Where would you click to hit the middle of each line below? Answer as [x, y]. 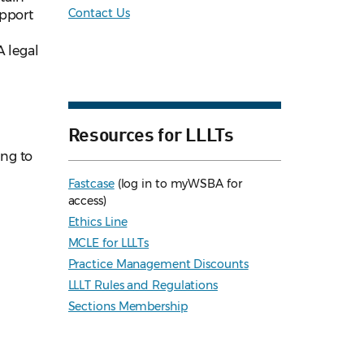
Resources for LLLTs [151, 134]
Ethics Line [97, 222]
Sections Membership [128, 307]
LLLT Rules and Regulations [143, 286]
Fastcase [91, 184]
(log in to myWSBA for [178, 184]
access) [87, 201]
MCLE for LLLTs [108, 243]
